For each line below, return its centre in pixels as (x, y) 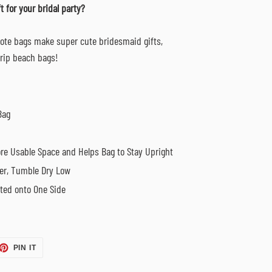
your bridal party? (52, 8)
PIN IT (25, 248)
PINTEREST (59, 261)
